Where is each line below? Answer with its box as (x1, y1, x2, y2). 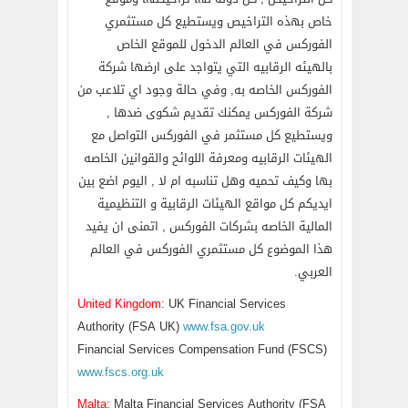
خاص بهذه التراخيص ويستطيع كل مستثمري (105, 10, 332, 33)
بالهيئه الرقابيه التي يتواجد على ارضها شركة (98, 56, 332, 78)
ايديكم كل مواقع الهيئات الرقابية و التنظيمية (97, 192, 332, 215)
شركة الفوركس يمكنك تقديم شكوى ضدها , (107, 101, 332, 124)
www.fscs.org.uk (77, 361, 164, 383)
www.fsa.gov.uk (183, 315, 265, 338)
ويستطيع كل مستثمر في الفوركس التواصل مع (91, 124, 332, 147)
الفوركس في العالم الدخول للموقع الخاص (117, 33, 332, 56)
